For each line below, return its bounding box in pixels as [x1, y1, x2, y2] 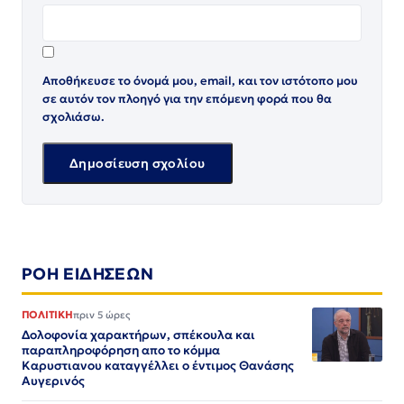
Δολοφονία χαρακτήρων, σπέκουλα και [22, 327, 255, 344]
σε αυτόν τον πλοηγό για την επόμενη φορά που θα [42, 91, 332, 107]
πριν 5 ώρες [72, 308, 130, 322]
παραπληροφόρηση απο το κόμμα [22, 343, 220, 359]
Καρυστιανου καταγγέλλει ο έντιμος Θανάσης [22, 358, 294, 374]
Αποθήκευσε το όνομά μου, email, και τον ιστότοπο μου [42, 73, 358, 89]
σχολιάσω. [42, 109, 105, 125]
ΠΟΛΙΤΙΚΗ [22, 308, 73, 322]
